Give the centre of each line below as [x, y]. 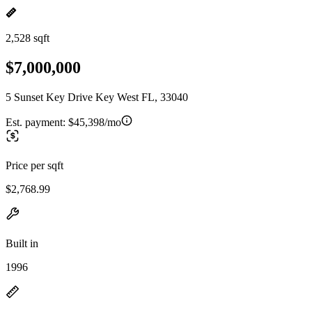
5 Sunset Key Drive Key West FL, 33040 [97, 97]
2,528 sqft [28, 38]
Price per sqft [34, 165]
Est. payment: [37, 122]
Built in [22, 243]
